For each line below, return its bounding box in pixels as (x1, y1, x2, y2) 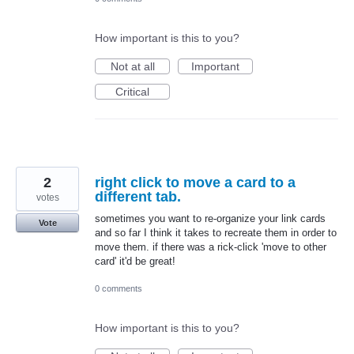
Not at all (110, 59, 155, 73)
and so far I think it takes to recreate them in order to (95, 226, 337, 239)
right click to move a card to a (95, 174, 296, 190)
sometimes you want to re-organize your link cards (95, 212, 326, 224)
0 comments (95, 284, 142, 294)
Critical (115, 85, 149, 98)
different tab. (95, 188, 181, 205)
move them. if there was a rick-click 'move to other (95, 240, 326, 253)
